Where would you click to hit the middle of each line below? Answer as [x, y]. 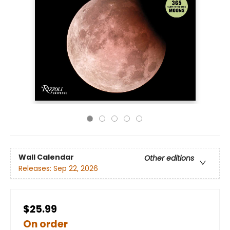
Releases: [36, 169]
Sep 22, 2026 [76, 169]
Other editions [169, 158]
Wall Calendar [46, 157]
